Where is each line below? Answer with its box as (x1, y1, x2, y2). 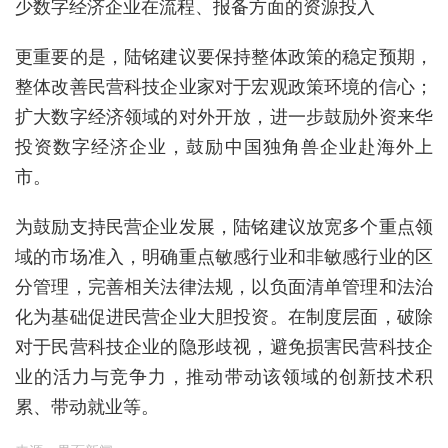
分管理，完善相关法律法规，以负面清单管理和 (15, 274, 397, 299)
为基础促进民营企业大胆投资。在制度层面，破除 (33, 304, 434, 329)
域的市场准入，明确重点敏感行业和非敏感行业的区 (15, 244, 433, 269)
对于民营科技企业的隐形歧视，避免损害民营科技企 (15, 334, 433, 359)
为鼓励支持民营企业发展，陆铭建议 (15, 214, 306, 239)
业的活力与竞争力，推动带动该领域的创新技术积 (15, 364, 433, 389)
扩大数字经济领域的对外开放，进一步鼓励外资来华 (15, 104, 433, 129)
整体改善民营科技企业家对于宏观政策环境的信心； (15, 74, 433, 99)
